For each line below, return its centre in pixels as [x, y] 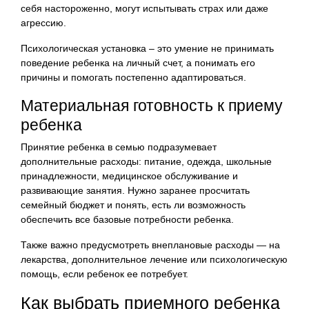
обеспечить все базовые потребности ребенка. [127, 219]
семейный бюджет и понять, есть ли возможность [133, 205]
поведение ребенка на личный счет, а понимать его [138, 62]
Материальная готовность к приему [152, 105]
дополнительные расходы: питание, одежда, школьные [146, 161]
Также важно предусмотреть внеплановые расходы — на [150, 245]
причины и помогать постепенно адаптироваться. [133, 77]
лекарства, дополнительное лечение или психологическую [154, 259]
